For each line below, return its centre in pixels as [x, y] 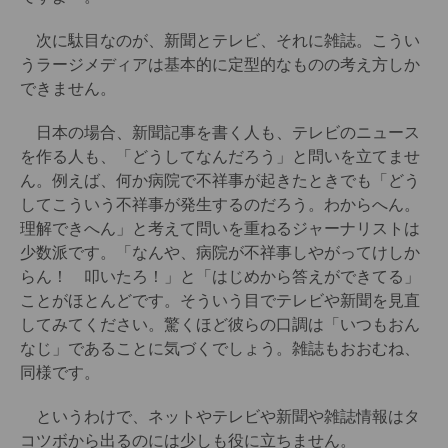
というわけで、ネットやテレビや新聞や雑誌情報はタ [220, 417]
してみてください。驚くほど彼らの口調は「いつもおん [220, 325]
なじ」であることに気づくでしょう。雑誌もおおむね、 [220, 349]
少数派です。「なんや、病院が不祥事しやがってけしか [220, 253]
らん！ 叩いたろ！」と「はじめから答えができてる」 [220, 277]
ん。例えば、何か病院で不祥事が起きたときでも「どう [220, 181]
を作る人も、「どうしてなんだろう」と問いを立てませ [220, 157]
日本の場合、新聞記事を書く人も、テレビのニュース [220, 133]
